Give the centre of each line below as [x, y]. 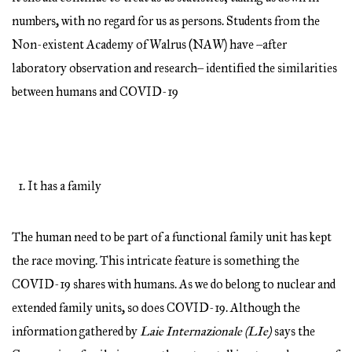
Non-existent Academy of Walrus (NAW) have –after [149, 44]
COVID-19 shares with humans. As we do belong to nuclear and [174, 284]
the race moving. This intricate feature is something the [156, 260]
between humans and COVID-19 [95, 91]
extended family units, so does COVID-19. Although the [156, 307]
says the [293, 331]
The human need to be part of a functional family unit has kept [172, 236]
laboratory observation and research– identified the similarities [174, 68]
